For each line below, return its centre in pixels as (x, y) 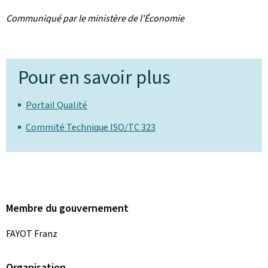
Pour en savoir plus (94, 77)
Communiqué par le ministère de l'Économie (95, 18)
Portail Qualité (57, 105)
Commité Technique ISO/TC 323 (91, 127)
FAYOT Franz (32, 233)
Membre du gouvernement (67, 208)
